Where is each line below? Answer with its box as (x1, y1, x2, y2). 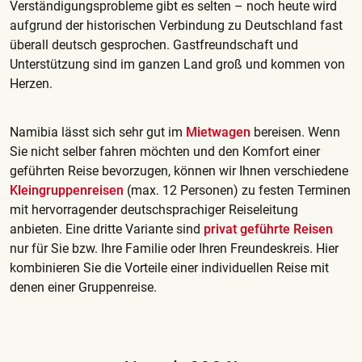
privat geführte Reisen (204, 221, 333, 237)
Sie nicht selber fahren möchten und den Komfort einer (10, 143, 320, 159)
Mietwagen (186, 124, 254, 140)
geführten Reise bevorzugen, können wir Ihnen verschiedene (10, 162, 348, 179)
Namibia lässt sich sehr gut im (10, 124, 186, 140)
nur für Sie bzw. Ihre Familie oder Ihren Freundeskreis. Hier (10, 240, 339, 256)
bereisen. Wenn (254, 124, 340, 140)
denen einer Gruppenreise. (10, 279, 157, 295)
